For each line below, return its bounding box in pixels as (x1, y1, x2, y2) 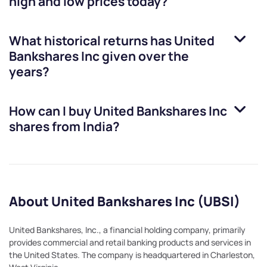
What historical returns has (9, 32, 174, 49)
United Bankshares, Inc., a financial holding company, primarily (9, 224, 246, 236)
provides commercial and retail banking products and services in (9, 237, 251, 249)
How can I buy (9, 103, 94, 120)
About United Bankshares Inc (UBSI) (9, 193, 240, 211)
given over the (100, 48, 189, 65)
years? (9, 63, 49, 80)
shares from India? (9, 118, 120, 135)
